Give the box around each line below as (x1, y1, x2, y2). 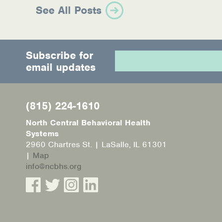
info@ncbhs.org (26, 161, 81, 172)
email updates (26, 60, 96, 74)
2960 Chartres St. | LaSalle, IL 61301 (26, 139, 167, 150)
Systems (26, 128, 59, 139)
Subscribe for (26, 49, 93, 62)
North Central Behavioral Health (26, 117, 151, 128)
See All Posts (36, 3, 102, 17)
